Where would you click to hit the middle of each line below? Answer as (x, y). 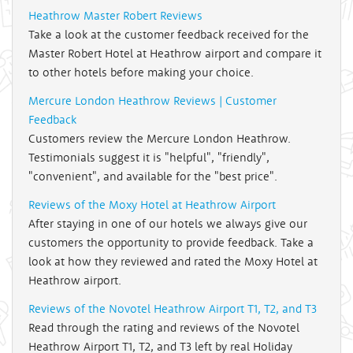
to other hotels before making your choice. (141, 72)
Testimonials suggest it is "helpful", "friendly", (149, 158)
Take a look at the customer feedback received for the (169, 35)
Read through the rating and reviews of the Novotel (164, 328)
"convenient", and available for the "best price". (153, 176)
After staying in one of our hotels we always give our (168, 224)
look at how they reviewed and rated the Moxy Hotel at (173, 262)
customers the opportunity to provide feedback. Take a (171, 243)
